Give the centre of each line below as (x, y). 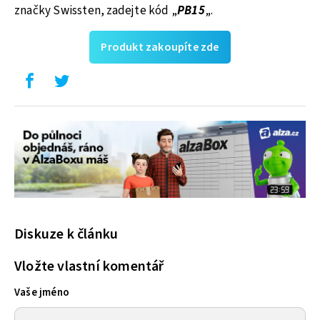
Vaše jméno (42, 293)
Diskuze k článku (66, 235)
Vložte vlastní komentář (89, 266)
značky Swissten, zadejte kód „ (96, 10)
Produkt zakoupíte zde (160, 47)
